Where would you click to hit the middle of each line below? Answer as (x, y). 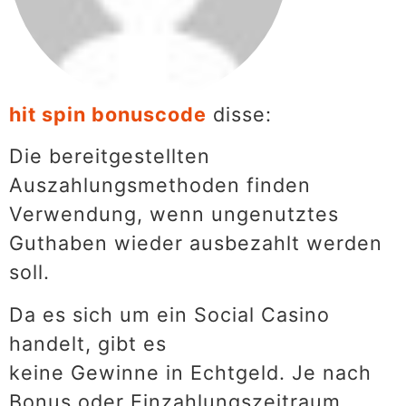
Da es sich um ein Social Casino (169, 314)
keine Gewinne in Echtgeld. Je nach (190, 372)
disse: (242, 114)
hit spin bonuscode (108, 114)
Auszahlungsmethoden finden (160, 185)
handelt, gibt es (88, 343)
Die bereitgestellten (110, 156)
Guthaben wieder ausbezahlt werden (196, 243)
